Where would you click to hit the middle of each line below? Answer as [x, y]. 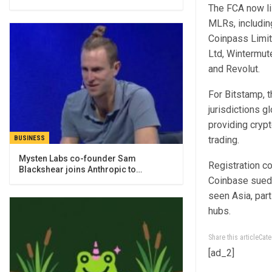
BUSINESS [29, 138]
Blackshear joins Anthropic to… [80, 170]
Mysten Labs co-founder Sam [77, 159]
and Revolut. [234, 69]
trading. [225, 140]
